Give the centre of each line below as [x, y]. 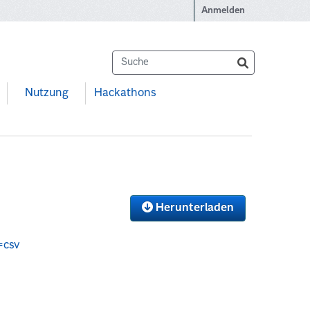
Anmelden [223, 11]
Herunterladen [193, 208]
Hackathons [125, 94]
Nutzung [46, 94]
